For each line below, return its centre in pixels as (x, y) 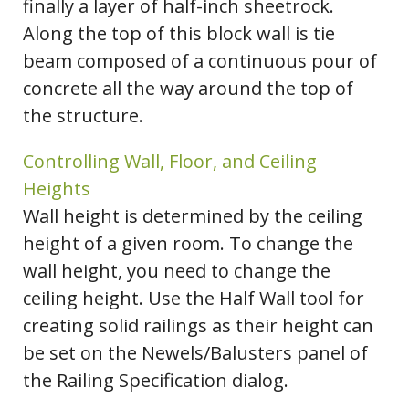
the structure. (83, 116)
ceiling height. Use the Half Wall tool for (194, 299)
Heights (57, 189)
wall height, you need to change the (177, 271)
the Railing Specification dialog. (156, 381)
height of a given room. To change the (188, 244)
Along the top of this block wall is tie (179, 34)
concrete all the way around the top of (188, 89)
